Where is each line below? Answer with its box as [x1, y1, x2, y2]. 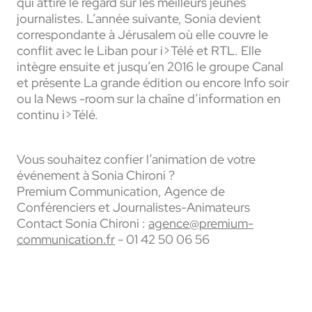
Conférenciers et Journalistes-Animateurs [17, 199, 250, 216]
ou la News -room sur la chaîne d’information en [17, 91, 281, 107]
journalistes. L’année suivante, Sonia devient [17, 10, 261, 27]
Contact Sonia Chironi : [17, 215, 148, 232]
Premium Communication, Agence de [17, 183, 225, 200]
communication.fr [17, 231, 115, 248]
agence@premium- [148, 215, 253, 232]
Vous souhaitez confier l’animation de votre [17, 151, 256, 168]
